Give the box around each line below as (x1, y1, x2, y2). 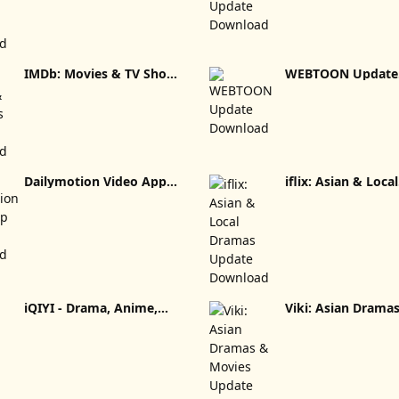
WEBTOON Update (285, 65, 354, 82)
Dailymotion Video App (24, 173, 167, 190)
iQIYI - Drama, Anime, (24, 299, 159, 316)
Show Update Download (61, 313, 174, 330)
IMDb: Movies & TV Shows (24, 65, 184, 82)
